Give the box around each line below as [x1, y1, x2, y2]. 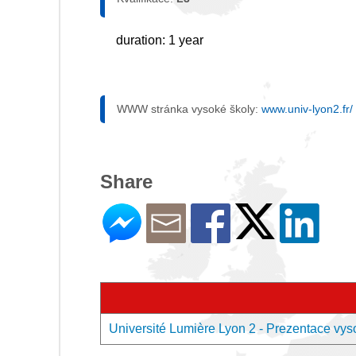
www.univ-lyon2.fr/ [261, 103, 353, 115]
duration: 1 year [116, 33, 203, 47]
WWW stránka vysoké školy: [117, 103, 261, 115]
